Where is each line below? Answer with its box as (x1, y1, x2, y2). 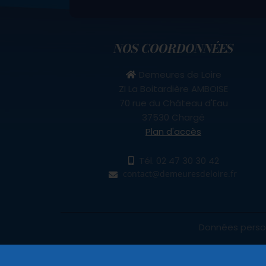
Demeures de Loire (138, 68, 221, 81)
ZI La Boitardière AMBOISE (119, 82, 228, 95)
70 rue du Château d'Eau (119, 96, 228, 109)
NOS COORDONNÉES (113, 39, 233, 58)
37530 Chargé (142, 110, 205, 123)
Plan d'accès (145, 125, 201, 138)
